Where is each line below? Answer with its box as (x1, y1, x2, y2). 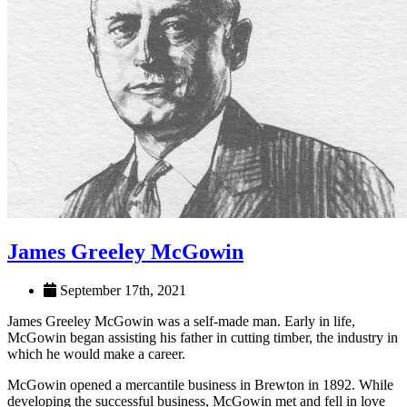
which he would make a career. (7, 345, 185, 362)
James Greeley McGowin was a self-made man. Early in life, (7, 313, 355, 329)
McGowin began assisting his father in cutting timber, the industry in (7, 329, 398, 345)
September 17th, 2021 (56, 282, 186, 298)
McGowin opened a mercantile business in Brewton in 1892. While (7, 376, 393, 392)
